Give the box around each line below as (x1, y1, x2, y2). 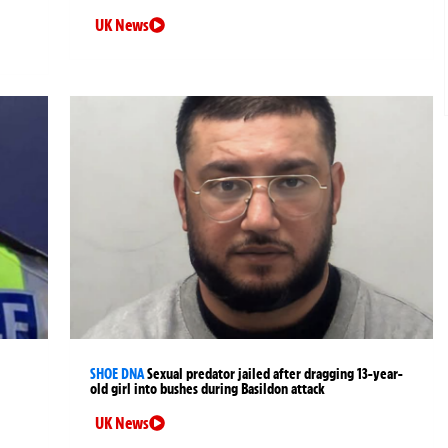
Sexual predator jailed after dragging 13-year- (147, 364, 404, 383)
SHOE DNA (90, 364, 145, 383)
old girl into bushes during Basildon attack (90, 379, 326, 398)
